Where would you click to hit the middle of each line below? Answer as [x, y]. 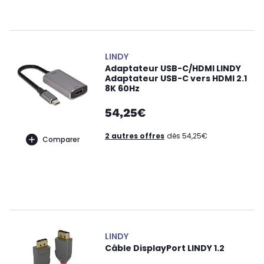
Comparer [61, 139]
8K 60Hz [122, 88]
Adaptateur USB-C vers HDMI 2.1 [176, 78]
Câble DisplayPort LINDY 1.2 [165, 248]
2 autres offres [135, 136]
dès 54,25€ [187, 136]
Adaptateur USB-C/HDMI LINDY [173, 68]
